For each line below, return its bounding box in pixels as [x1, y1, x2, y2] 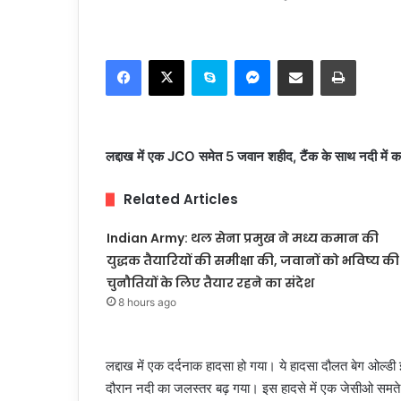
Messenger [269, 52, 333, 66]
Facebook [141, 52, 195, 66]
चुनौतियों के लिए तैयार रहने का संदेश [106, 274, 314, 292]
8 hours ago [117, 295, 176, 309]
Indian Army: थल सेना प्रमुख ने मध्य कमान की [106, 229, 379, 247]
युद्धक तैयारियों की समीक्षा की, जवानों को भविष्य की [106, 252, 399, 269]
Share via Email [312, 52, 341, 66]
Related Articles [124, 190, 238, 209]
